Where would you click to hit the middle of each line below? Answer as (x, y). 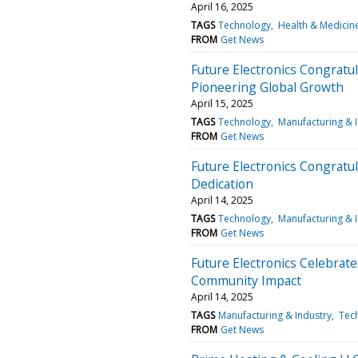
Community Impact (246, 280)
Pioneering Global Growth (267, 87)
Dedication (222, 183)
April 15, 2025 (222, 103)
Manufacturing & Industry (275, 315)
